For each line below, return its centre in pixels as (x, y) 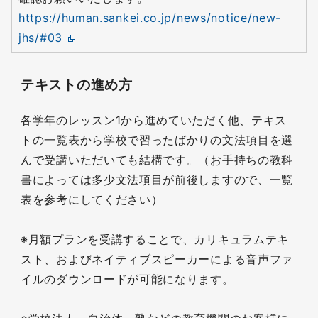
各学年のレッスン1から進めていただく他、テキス (154, 120)
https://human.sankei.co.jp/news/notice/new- (150, 18)
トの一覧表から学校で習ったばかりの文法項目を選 (157, 140)
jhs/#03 (40, 38)
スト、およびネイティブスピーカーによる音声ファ (157, 259)
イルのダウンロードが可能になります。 (127, 279)
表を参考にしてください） (92, 199)
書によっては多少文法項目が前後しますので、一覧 (157, 180)
